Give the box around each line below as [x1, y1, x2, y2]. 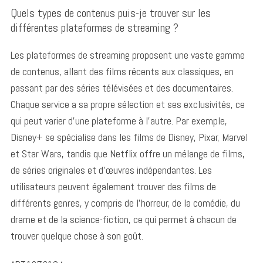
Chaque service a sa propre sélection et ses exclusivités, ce [10, 97, 245, 111]
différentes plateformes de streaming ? [10, 19, 178, 35]
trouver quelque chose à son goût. [10, 228, 143, 242]
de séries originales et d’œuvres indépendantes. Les [10, 163, 212, 177]
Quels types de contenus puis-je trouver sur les [10, 5, 211, 21]
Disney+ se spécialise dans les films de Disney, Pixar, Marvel [10, 130, 248, 144]
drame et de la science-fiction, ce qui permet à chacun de [10, 212, 237, 226]
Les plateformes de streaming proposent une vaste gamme [10, 48, 245, 62]
